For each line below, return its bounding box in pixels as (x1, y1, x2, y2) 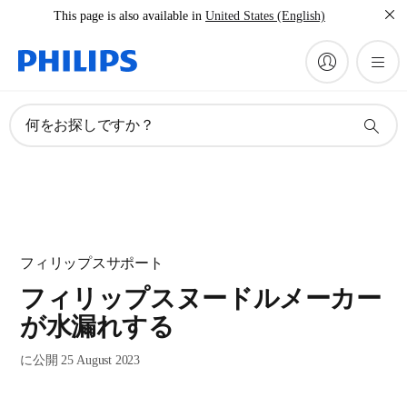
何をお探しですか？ (25, 117, 154, 133)
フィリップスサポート (20, 255, 164, 271)
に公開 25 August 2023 (20, 353, 140, 367)
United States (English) (205, 9, 325, 23)
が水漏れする (20, 313, 174, 341)
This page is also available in (54, 9, 202, 23)
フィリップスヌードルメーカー (20, 284, 382, 313)
